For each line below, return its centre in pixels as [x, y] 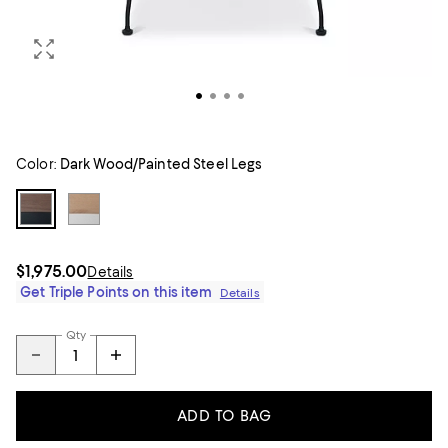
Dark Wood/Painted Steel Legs [161, 164]
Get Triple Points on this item [116, 292]
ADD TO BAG [224, 416]
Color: [36, 164]
